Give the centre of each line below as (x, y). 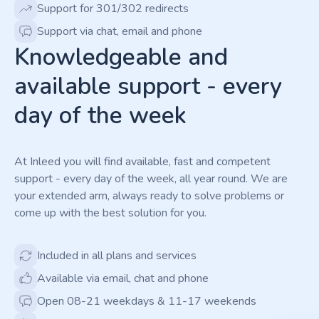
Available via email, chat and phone (123, 279)
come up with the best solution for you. (110, 213)
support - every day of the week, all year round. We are (151, 179)
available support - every (148, 87)
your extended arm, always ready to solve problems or (149, 196)
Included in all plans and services (117, 256)
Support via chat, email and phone (120, 32)
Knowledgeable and (121, 58)
